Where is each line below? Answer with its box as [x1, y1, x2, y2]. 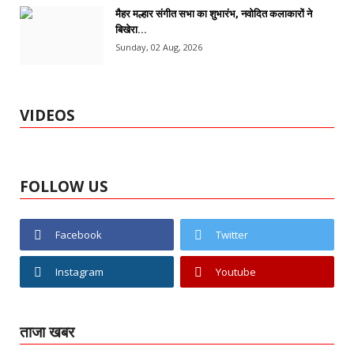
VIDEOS [20, 104, 75, 126]
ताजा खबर [20, 321, 74, 342]
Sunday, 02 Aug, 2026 [115, 40, 202, 53]
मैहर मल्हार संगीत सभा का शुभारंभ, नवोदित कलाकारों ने [115, 7, 312, 20]
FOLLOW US [20, 175, 108, 197]
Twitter [215, 227, 248, 242]
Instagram [55, 264, 104, 279]
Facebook [55, 227, 102, 242]
